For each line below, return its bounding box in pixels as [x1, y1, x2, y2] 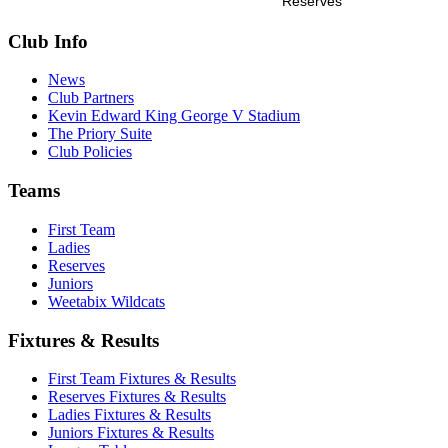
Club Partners [48, 89, 134, 107]
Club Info [8, 30, 88, 52]
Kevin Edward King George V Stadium [48, 107, 300, 125]
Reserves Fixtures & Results [48, 388, 226, 406]
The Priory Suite [48, 125, 152, 143]
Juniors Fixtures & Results [48, 424, 214, 442]
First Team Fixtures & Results [48, 370, 236, 388]
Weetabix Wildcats [48, 292, 165, 310]
